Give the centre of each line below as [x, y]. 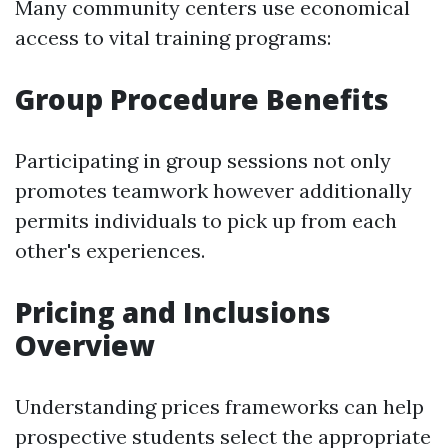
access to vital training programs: [173, 37]
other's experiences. [110, 250]
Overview [84, 345]
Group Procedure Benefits [202, 99]
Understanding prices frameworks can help [219, 406]
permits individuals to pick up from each [206, 220]
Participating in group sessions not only [203, 160]
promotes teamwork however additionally [213, 190]
